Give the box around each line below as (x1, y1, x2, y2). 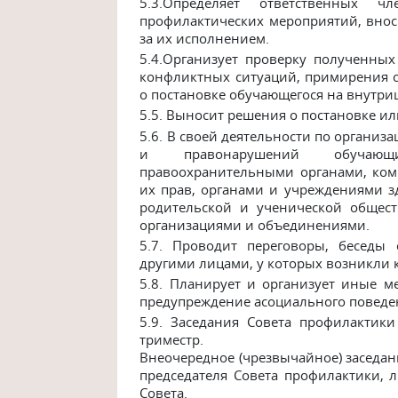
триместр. (139, 330, 204, 349)
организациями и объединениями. (139, 215, 370, 234)
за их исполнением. (139, 28, 270, 47)
